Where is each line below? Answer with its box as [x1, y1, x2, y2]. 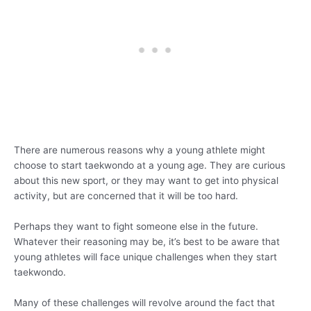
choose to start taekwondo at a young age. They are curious [14, 160, 285, 171]
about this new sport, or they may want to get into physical [14, 175, 278, 187]
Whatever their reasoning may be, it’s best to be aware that [14, 236, 280, 247]
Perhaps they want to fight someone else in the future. [14, 221, 258, 232]
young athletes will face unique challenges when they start [14, 251, 277, 262]
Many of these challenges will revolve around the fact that [14, 296, 275, 308]
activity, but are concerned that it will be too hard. [14, 190, 238, 202]
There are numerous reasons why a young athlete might [14, 144, 265, 156]
